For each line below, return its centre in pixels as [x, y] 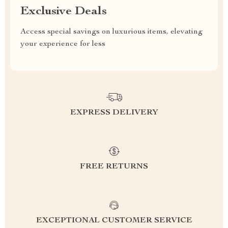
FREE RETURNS [114, 167]
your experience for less [63, 44]
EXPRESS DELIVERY [114, 113]
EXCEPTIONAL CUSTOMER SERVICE [114, 221]
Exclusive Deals [64, 12]
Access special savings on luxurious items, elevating [111, 32]
